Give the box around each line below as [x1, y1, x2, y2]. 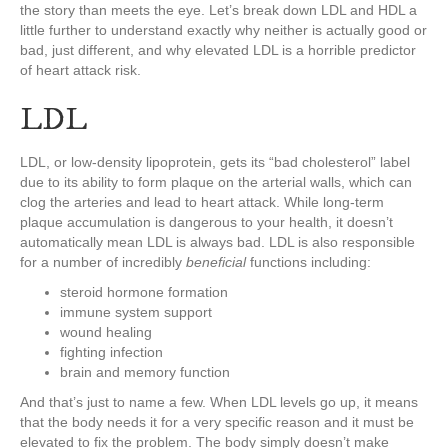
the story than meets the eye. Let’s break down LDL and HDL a [20, 2, 417, 18]
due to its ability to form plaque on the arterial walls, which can [20, 174, 412, 190]
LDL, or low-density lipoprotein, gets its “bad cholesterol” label [20, 154, 410, 170]
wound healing [60, 324, 152, 340]
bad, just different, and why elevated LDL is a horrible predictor [20, 42, 416, 58]
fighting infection [60, 344, 163, 360]
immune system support [60, 304, 212, 320]
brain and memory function [60, 364, 230, 380]
